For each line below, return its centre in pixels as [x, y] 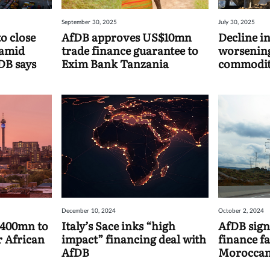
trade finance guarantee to [130, 51]
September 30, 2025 [89, 23]
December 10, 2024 [89, 211]
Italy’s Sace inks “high [119, 225]
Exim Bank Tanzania [115, 64]
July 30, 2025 [236, 23]
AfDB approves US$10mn [127, 37]
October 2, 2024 [241, 211]
